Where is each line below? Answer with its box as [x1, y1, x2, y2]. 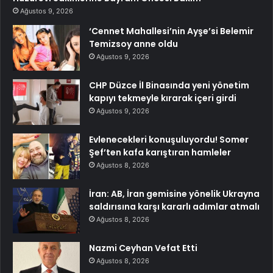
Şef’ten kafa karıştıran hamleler [89, 146, 231, 158]
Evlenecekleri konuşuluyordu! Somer [89, 133, 249, 146]
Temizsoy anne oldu [89, 37, 178, 50]
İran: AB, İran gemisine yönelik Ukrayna [89, 187, 260, 200]
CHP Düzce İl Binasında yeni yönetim [89, 79, 249, 91]
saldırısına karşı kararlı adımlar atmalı [89, 200, 260, 213]
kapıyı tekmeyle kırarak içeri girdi [89, 91, 236, 104]
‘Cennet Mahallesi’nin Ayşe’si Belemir [89, 24, 253, 37]
